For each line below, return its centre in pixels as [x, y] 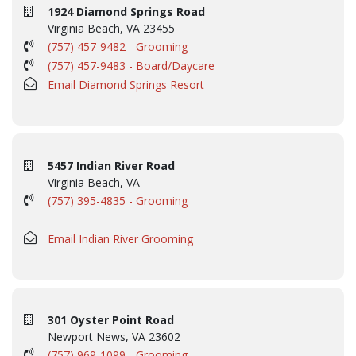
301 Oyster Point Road [111, 319]
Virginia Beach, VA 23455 [111, 28]
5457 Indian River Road [111, 165]
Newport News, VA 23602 [114, 336]
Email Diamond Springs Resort [126, 84]
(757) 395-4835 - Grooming [118, 200]
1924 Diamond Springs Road [126, 11]
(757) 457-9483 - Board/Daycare [131, 65]
